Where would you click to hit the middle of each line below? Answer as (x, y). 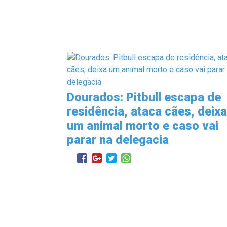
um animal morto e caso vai (143, 125)
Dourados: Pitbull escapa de (144, 97)
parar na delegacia (118, 140)
